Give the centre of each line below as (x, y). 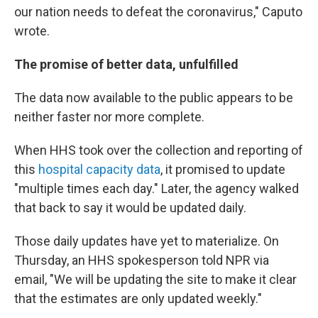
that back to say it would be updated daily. (130, 208)
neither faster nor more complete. (109, 117)
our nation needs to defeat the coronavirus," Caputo (158, 12)
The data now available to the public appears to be (154, 98)
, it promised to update (223, 169)
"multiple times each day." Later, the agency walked (157, 188)
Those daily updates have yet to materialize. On (147, 241)
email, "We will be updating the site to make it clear (155, 279)
